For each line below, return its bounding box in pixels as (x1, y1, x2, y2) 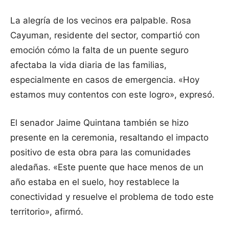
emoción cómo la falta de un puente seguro (10, 45, 189, 56)
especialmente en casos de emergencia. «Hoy (10, 75, 199, 85)
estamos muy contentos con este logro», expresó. (10, 89, 215, 100)
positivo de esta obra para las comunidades (10, 147, 191, 158)
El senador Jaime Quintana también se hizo (10, 118, 189, 128)
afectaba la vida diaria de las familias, (10, 60, 167, 71)
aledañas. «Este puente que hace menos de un (10, 162, 203, 173)
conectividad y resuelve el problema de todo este (10, 192, 214, 202)
